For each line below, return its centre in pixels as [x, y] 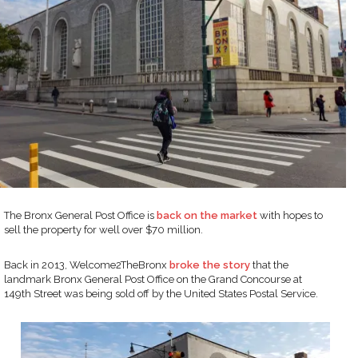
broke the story [210, 265]
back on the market [207, 215]
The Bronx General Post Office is [80, 215]
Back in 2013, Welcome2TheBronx [87, 265]
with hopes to [290, 215]
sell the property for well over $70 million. [103, 229]
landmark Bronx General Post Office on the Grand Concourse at [153, 279]
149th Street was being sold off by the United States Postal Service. [161, 293]
